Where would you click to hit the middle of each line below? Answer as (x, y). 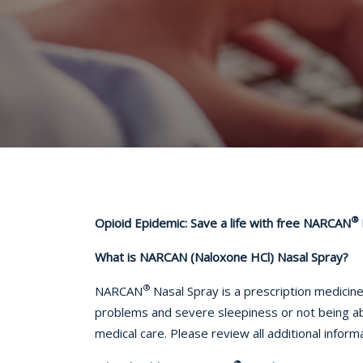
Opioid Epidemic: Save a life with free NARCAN (223, 222)
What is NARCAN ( (145, 256)
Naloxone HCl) (234, 256)
